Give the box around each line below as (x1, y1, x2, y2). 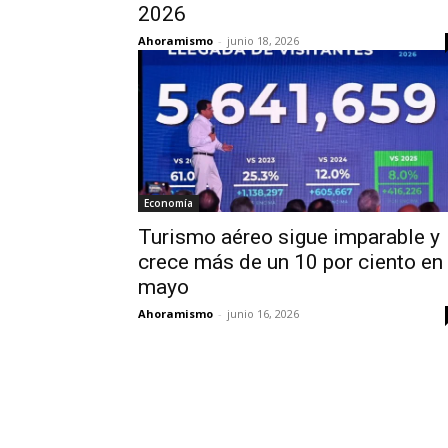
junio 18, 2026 (227, 33, 299, 48)
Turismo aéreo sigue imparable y (138, 225, 440, 249)
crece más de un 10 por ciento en (138, 250, 443, 274)
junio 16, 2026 (227, 306, 299, 321)
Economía (144, 196, 193, 210)
